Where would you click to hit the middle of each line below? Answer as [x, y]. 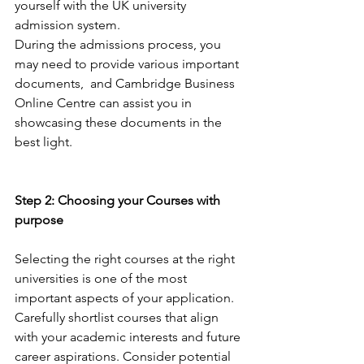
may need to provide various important [128, 64]
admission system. [69, 25]
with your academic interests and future [129, 337]
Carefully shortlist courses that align [118, 318]
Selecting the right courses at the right [126, 259]
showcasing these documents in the [120, 123]
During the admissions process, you [119, 45]
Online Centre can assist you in [105, 103]
